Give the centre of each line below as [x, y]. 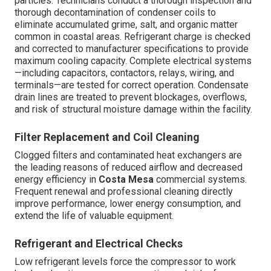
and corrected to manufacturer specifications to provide [132, 49]
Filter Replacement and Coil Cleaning [107, 137]
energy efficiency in [57, 180]
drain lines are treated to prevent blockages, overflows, [131, 97]
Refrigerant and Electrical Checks [99, 244]
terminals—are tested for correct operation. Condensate [132, 85]
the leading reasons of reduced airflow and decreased [129, 168]
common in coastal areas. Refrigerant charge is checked [132, 37]
